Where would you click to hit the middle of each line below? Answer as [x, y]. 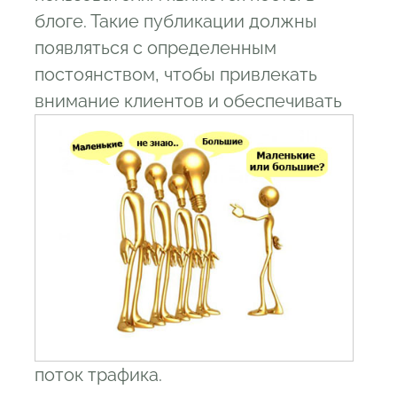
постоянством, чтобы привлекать [176, 75]
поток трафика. [98, 375]
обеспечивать [283, 101]
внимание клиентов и [129, 101]
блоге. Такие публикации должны [176, 22]
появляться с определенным [156, 48]
